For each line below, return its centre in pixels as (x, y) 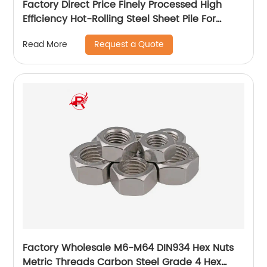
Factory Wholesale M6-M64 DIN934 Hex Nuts (128, 248)
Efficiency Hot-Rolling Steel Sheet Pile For (119, 19)
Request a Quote (129, 44)
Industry (42, 33)
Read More (45, 45)
